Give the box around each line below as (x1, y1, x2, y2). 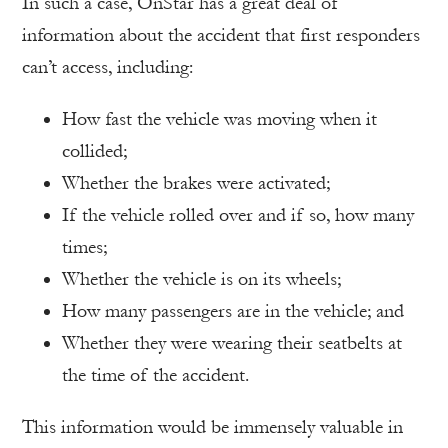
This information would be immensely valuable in (22, 415, 403, 438)
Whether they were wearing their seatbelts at (62, 331, 402, 354)
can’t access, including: (22, 55, 193, 78)
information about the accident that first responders (22, 23, 420, 46)
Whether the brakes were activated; (62, 171, 330, 194)
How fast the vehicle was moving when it (62, 107, 377, 130)
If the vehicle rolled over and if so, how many (62, 203, 414, 226)
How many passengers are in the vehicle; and (62, 299, 404, 322)
